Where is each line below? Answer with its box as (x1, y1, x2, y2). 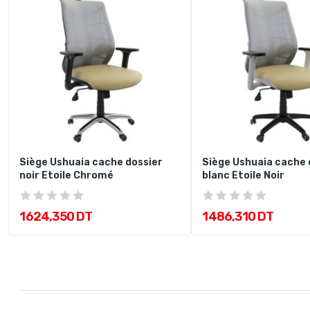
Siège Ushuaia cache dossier (19, 156, 163, 169)
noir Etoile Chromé (19, 170, 113, 182)
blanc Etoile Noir (202, 170, 284, 182)
